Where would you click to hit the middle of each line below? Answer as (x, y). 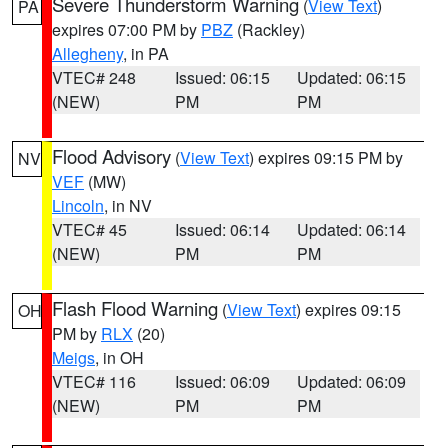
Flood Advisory (111, 156)
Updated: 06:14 (352, 229)
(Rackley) (269, 29)
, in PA (146, 53)
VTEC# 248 (94, 77)
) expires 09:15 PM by (326, 157)
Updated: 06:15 (352, 77)
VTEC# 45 (89, 229)
